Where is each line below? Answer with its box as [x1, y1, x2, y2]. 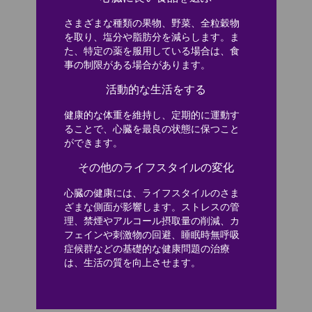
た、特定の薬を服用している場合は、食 [63, 45, 240, 59]
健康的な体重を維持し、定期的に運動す [63, 109, 240, 123]
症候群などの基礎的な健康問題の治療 [63, 242, 230, 257]
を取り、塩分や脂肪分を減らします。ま [63, 31, 240, 45]
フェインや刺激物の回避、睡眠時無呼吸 [63, 228, 240, 243]
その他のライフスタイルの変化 [78, 159, 234, 176]
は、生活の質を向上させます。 [63, 256, 201, 271]
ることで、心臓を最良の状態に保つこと [63, 123, 240, 137]
